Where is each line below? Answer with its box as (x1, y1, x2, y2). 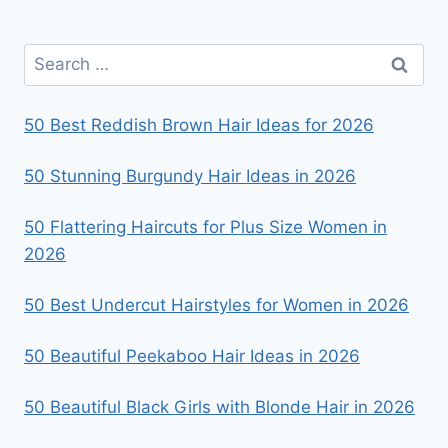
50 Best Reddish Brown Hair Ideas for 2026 (24, 114, 374, 135)
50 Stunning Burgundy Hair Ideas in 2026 (24, 165, 356, 186)
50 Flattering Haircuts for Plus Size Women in (24, 216, 387, 237)
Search (23, 45, 79, 66)
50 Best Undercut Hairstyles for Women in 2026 (24, 294, 409, 315)
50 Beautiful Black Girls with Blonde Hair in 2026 (24, 396, 415, 417)
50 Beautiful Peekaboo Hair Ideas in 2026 (24, 345, 360, 366)
